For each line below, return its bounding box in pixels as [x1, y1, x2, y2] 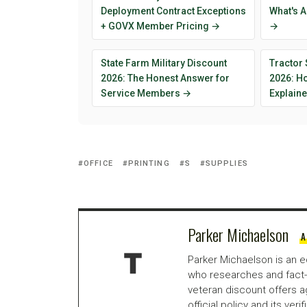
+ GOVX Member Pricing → [101, 20, 220, 32]
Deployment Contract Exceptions [101, 5, 246, 16]
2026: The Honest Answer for [101, 72, 230, 84]
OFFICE [84, 158, 113, 168]
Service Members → [101, 87, 191, 99]
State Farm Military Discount [101, 57, 227, 69]
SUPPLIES [205, 158, 248, 168]
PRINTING [127, 158, 170, 168]
